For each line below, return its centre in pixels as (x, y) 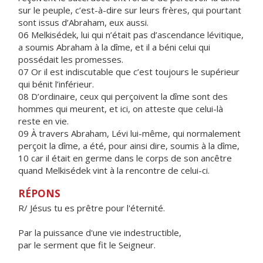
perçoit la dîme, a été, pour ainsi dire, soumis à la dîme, (129, 146)
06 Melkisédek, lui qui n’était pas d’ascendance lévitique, (131, 35)
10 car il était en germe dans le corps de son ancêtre (125, 158)
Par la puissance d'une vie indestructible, (100, 232)
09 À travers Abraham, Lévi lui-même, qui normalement (129, 133)
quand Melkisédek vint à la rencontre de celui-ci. (114, 170)
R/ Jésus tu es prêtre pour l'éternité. (92, 208)
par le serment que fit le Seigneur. (87, 245)
